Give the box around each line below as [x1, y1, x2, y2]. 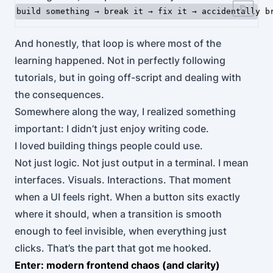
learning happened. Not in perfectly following [15, 54, 225, 66]
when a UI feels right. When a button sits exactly [15, 191, 240, 203]
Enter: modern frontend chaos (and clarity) [15, 259, 220, 271]
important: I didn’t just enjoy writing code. [15, 122, 209, 135]
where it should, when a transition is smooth [15, 208, 222, 220]
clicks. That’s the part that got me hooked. [15, 242, 211, 254]
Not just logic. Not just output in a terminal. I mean [15, 157, 249, 169]
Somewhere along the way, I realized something [15, 105, 236, 118]
